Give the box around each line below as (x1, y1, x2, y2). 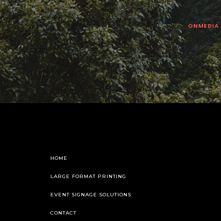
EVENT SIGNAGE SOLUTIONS (50, 191, 131, 198)
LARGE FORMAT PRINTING (50, 173, 126, 180)
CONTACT (50, 210, 76, 216)
